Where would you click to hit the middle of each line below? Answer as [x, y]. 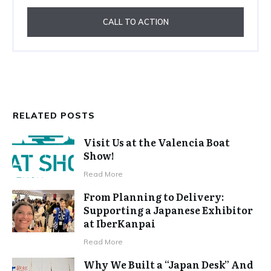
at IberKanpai [120, 224]
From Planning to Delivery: [154, 197]
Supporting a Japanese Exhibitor [168, 210]
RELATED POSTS [54, 116]
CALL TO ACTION [135, 22]
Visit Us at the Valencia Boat [157, 142]
